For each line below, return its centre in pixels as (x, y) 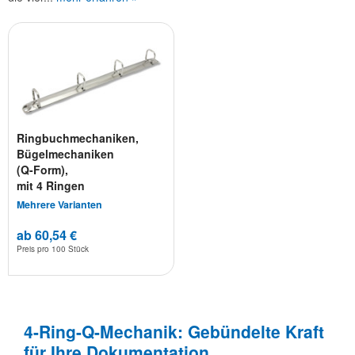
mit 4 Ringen (51, 186)
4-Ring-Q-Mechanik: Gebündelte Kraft (174, 331)
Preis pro (34, 249)
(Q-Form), (43, 170)
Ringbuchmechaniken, (78, 138)
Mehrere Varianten (60, 205)
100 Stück (71, 249)
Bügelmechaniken (66, 154)
